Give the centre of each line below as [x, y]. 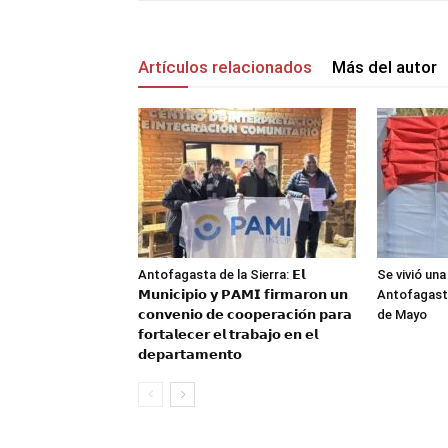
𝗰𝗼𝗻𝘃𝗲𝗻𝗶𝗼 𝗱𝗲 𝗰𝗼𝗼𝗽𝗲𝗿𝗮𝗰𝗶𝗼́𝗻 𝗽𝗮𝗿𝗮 [245, 314]
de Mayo [402, 314]
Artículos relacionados [225, 67]
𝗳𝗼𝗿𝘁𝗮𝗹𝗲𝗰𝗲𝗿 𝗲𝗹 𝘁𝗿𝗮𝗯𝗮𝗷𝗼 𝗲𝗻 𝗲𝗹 [228, 334]
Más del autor [384, 67]
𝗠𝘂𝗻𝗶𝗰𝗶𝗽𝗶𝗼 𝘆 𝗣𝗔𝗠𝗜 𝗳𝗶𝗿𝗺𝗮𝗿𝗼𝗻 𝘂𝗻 [243, 294]
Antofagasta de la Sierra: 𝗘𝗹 [221, 274]
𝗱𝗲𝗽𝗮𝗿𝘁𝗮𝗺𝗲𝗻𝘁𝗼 [190, 354]
